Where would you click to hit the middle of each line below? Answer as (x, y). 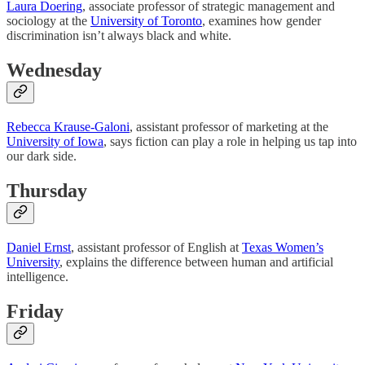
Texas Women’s (283, 248)
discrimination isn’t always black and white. (119, 36)
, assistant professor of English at (156, 248)
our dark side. (42, 156)
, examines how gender (262, 21)
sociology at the (48, 21)
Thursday (47, 191)
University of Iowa (55, 142)
